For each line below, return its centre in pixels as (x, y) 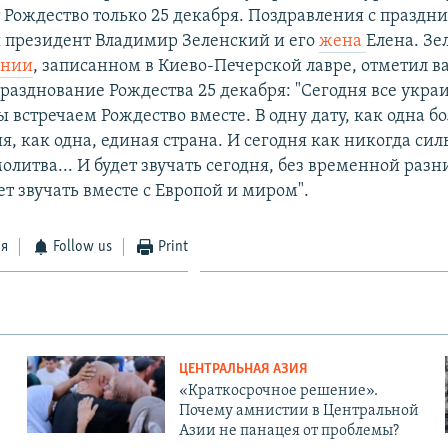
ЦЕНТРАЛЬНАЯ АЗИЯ (243, 369)
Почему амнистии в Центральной (298, 410)
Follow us (83, 246)
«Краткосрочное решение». (278, 390)
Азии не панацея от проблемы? (288, 430)
